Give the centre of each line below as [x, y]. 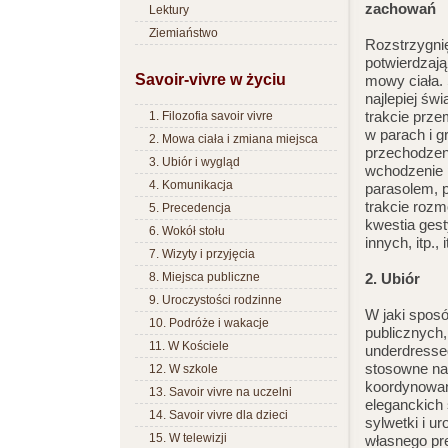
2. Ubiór [393, 278]
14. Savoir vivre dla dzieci [218, 415]
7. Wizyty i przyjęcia [202, 254]
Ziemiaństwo [183, 33]
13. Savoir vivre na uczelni [220, 392]
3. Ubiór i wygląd [194, 162]
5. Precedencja [190, 208]
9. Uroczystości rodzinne [215, 300]
